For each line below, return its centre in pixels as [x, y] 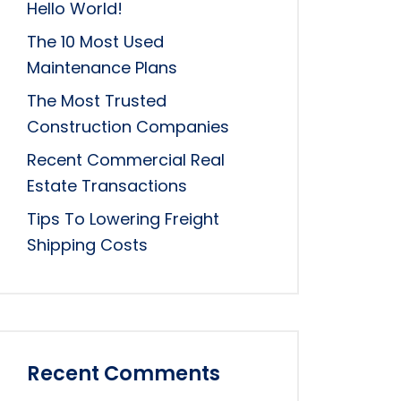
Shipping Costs [87, 244]
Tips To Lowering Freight [123, 218]
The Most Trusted [97, 100]
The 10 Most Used [95, 41]
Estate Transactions [107, 185]
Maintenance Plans [102, 67]
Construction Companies [128, 126]
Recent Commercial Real [126, 159]
